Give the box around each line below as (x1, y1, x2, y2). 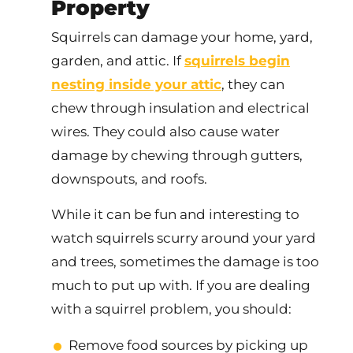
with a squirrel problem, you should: (51, 301, 292, 317)
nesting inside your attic (51, 76, 221, 92)
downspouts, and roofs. (51, 171, 207, 187)
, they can (221, 76, 284, 92)
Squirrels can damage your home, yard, (51, 29, 313, 45)
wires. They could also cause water (51, 124, 280, 139)
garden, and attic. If (51, 53, 184, 69)
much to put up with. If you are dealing (51, 277, 310, 293)
